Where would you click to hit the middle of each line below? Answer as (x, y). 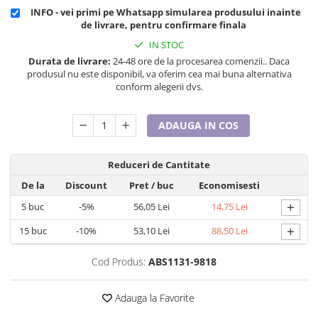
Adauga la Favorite (153, 298)
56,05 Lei (151, 207)
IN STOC (165, 45)
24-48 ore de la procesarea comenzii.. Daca (200, 61)
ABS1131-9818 (182, 262)
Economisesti (229, 186)
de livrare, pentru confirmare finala (164, 25)
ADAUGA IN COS (199, 126)
